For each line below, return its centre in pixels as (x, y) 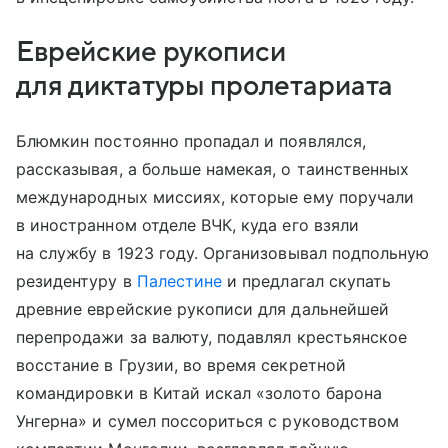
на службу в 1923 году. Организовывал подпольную (223, 252)
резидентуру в (76, 280)
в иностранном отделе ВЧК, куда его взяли (187, 224)
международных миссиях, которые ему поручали (215, 196)
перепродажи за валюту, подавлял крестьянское (212, 336)
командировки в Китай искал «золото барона (199, 392)
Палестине (179, 280)
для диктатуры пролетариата (205, 85)
